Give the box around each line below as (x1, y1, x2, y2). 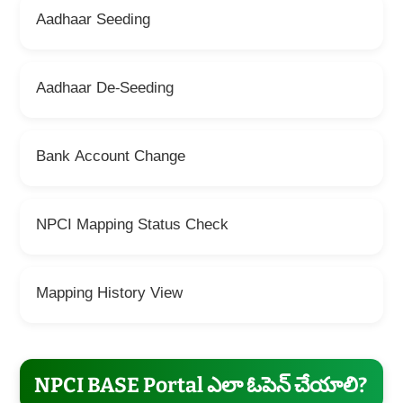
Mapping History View (35, 284, 183, 306)
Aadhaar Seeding (35, 11, 150, 32)
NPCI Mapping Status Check (35, 216, 228, 237)
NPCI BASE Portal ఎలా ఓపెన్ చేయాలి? (33, 372, 367, 399)
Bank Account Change (35, 148, 185, 169)
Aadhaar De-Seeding (35, 79, 174, 101)
